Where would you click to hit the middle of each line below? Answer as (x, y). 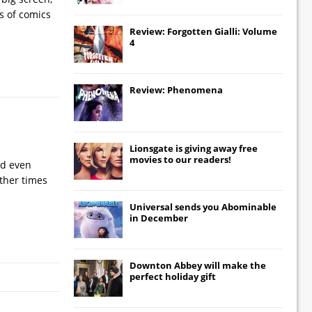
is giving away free (216, 148)
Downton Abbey (166, 265)
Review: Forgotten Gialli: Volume (203, 31)
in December (159, 218)
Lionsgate (151, 148)
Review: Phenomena (176, 89)
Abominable (249, 206)
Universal (151, 206)
